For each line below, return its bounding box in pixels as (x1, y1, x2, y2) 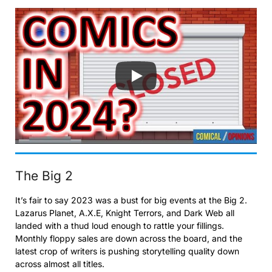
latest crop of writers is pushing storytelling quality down (15, 245, 239, 256)
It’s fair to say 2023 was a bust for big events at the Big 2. (15, 194, 247, 205)
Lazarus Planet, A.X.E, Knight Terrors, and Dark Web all (15, 207, 234, 218)
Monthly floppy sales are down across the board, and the (15, 233, 242, 243)
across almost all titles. (15, 258, 104, 269)
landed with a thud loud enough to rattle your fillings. (15, 220, 224, 231)
